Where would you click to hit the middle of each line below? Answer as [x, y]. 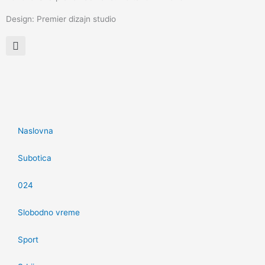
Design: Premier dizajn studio [61, 19]
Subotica [35, 158]
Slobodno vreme [49, 213]
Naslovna [35, 131]
